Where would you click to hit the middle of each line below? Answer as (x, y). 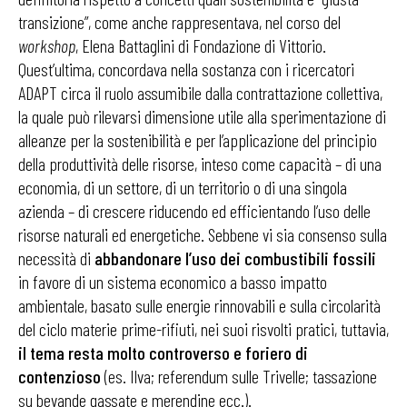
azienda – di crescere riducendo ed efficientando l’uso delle (194, 211)
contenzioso (60, 376)
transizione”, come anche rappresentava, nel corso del (179, 22)
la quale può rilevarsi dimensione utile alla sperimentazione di (202, 116)
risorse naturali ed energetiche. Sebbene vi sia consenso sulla (203, 234)
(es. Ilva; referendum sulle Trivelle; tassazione (239, 376)
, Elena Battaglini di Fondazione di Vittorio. (201, 45)
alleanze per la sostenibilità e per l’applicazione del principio (198, 140)
